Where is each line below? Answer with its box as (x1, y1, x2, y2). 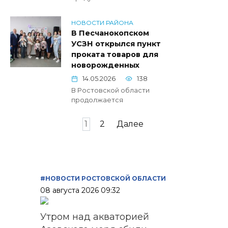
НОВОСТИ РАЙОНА (71, 18, 133, 26)
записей (10, 131, 46, 141)
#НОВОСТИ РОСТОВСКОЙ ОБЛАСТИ (40, 174, 166, 182)
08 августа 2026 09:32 (40, 185, 120, 195)
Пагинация (10, 119, 59, 129)
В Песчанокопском (71, 28, 149, 38)
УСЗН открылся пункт (71, 39, 161, 49)
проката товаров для (71, 50, 158, 60)
